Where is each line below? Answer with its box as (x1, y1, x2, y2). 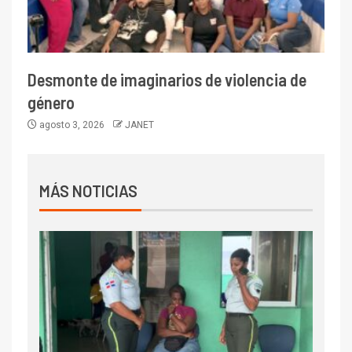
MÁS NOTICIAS (39, 181, 137, 201)
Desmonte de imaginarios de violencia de (27, 69, 306, 90)
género (27, 92, 75, 113)
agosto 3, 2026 (37, 119, 107, 131)
